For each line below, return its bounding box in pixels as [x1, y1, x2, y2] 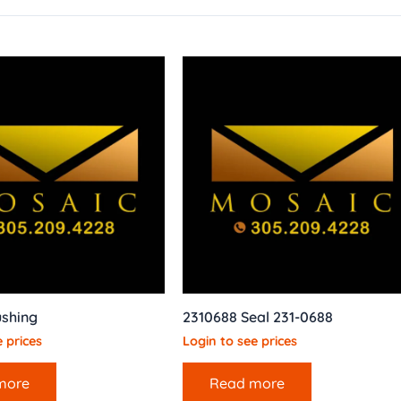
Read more [209, 374, 285, 393]
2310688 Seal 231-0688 [183, 308, 333, 327]
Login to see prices [183, 333, 297, 350]
